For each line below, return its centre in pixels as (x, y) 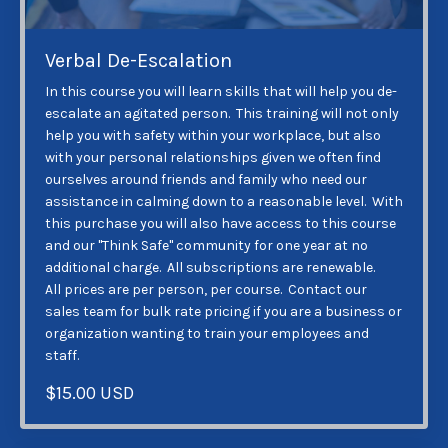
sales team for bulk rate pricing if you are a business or (223, 312)
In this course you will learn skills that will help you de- (221, 92)
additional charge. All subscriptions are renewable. (217, 268)
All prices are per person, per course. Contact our (206, 290)
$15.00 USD (89, 393)
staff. (69, 356)
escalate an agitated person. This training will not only (222, 114)
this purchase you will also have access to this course (220, 224)
